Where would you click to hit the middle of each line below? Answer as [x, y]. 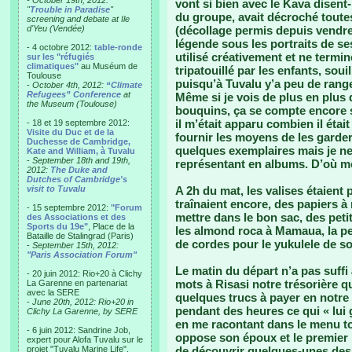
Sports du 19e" [57, 226]
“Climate [124, 85]
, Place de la [111, 226]
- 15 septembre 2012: [69, 207]
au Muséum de [108, 66]
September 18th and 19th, [81, 160]
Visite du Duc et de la [70, 132]
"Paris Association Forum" [82, 255]
